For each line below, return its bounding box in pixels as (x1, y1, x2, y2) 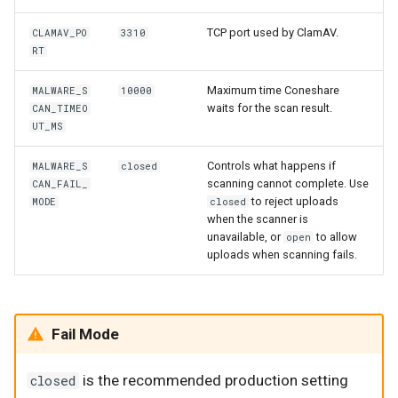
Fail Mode (51, 324, 119, 343)
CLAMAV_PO (32, 26, 88, 39)
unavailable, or (207, 229, 283, 243)
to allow (314, 229, 358, 243)
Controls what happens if (207, 158, 336, 172)
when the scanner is (207, 211, 308, 226)
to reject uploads (249, 194, 339, 208)
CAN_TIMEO (32, 101, 89, 115)
